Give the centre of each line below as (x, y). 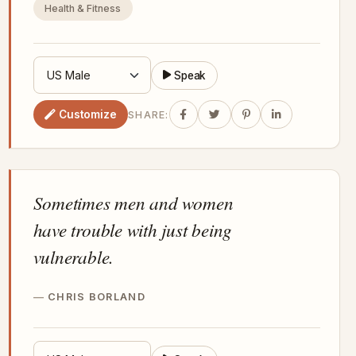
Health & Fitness (83, 8)
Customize (87, 114)
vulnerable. (74, 257)
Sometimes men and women (133, 203)
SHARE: (149, 114)
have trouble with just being (133, 230)
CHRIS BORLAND (97, 297)
